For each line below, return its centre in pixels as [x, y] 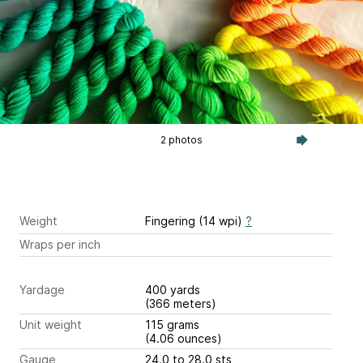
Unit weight [51, 325]
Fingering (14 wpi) [195, 221]
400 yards [174, 290]
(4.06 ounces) [184, 339]
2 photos [181, 140]
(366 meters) [181, 304]
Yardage [42, 290]
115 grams [174, 325]
